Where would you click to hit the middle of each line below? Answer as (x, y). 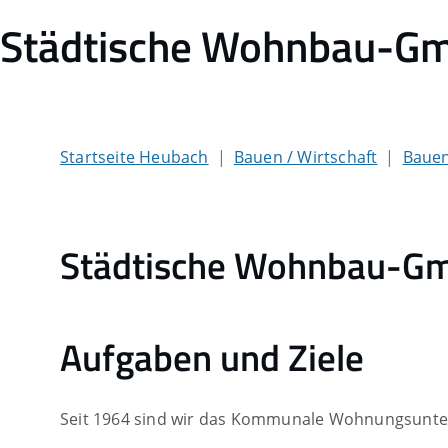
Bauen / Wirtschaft (305, 157)
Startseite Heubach (134, 157)
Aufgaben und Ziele (212, 357)
